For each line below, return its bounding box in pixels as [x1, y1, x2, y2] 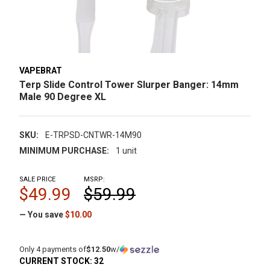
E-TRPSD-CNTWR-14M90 [45, 130, 142, 140]
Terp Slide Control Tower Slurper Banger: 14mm [19, 78, 239, 90]
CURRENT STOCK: [19, 256, 94, 266]
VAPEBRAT [19, 65, 62, 75]
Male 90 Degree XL [19, 90, 106, 102]
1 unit [115, 145, 137, 155]
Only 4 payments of [19, 244, 86, 254]
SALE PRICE [19, 175, 55, 183]
